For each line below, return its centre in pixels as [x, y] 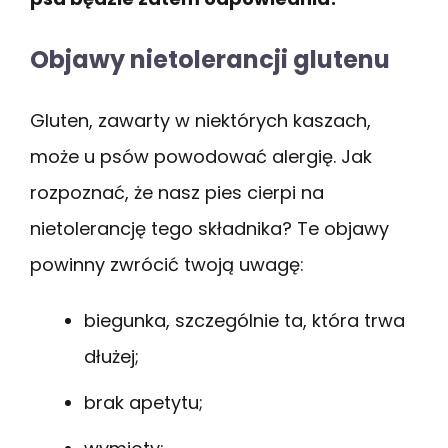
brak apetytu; [143, 402]
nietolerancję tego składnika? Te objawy [209, 228]
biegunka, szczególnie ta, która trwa [244, 320]
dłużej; [111, 356]
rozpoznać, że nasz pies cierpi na [177, 192]
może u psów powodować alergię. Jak [201, 156]
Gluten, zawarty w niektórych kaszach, [200, 120]
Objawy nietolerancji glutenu [210, 59]
